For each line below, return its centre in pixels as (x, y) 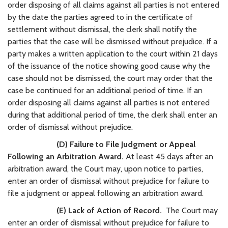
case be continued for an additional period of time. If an (105, 90)
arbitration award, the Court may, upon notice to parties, (105, 168)
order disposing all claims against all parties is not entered (109, 102)
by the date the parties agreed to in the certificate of (100, 17)
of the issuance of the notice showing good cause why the (109, 66)
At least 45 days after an (169, 156)
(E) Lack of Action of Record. (109, 210)
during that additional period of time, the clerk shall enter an (112, 115)
